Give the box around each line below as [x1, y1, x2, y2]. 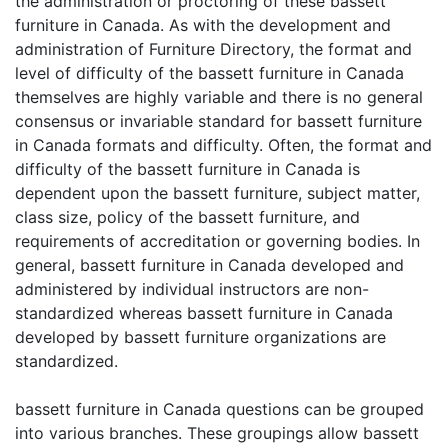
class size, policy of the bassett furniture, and [15, 207, 360, 227]
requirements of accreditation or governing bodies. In [15, 231, 420, 251]
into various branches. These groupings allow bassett [15, 423, 419, 443]
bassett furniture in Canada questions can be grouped [15, 399, 424, 419]
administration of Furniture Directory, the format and [15, 39, 412, 59]
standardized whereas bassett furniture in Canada [15, 303, 393, 323]
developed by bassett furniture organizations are [15, 327, 386, 347]
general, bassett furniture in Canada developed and [15, 255, 404, 275]
